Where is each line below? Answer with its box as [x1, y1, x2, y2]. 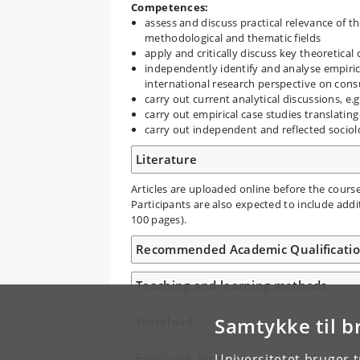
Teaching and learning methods [136, 276, 327, 293]
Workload [136, 313, 194, 329]
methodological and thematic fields [145, 30, 321, 45]
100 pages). [131, 211, 187, 227]
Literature [136, 150, 197, 167]
